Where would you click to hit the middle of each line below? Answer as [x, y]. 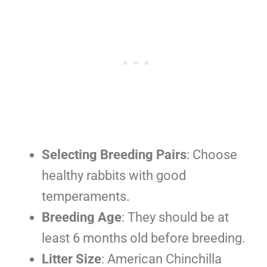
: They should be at [175, 217]
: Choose [212, 154]
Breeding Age [82, 217]
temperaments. [86, 196]
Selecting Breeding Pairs [114, 154]
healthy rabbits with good [114, 175]
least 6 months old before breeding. [144, 238]
